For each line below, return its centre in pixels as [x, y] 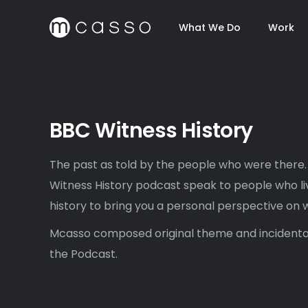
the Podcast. [84, 254]
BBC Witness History [151, 131]
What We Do [210, 27]
